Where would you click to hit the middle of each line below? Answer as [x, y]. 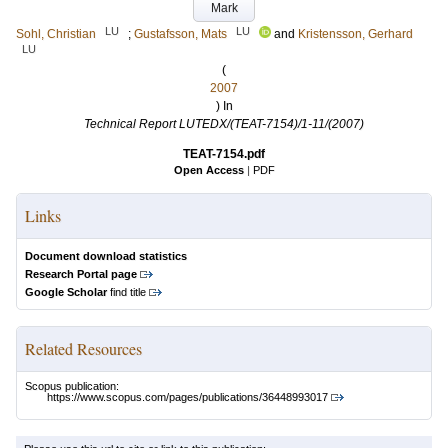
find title [126, 292]
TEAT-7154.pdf [224, 154]
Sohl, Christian [56, 34]
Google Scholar [66, 292]
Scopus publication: [72, 386]
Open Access [208, 170]
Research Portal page [81, 274]
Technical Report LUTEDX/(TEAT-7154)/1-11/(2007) [224, 124]
